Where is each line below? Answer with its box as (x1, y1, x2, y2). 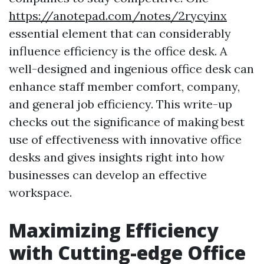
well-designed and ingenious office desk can (9, 61, 254, 77)
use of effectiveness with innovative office (9, 132, 242, 147)
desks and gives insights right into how (9, 150, 225, 165)
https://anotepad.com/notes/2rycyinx (9, 8, 227, 24)
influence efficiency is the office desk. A (9, 44, 227, 59)
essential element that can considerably (9, 26, 231, 41)
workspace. (9, 185, 72, 200)
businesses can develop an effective (9, 167, 207, 183)
